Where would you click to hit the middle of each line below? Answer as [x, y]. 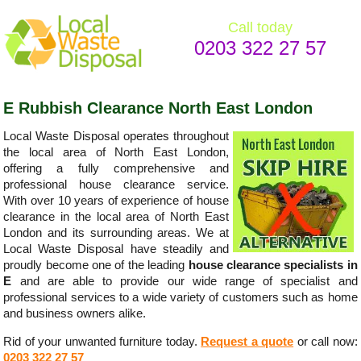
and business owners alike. [75, 314]
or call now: [326, 341]
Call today [260, 27]
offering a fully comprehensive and [116, 169]
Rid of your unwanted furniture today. [102, 341]
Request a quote [247, 341]
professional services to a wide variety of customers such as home [180, 298]
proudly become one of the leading [96, 266]
